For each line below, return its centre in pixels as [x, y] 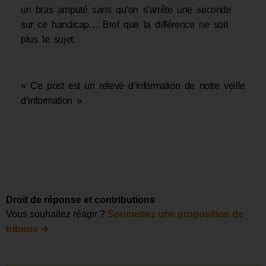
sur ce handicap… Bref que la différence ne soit [124, 24]
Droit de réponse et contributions [80, 199]
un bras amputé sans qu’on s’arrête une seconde [126, 9]
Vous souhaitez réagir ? [57, 214]
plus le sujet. [48, 39]
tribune [23, 229]
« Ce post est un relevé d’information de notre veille [133, 86]
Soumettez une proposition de [175, 214]
